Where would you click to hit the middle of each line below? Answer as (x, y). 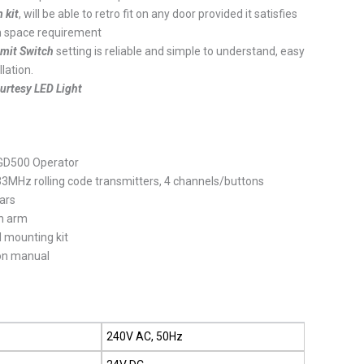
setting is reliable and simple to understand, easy (180, 51)
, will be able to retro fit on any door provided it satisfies (158, 13)
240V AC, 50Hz (145, 336)
